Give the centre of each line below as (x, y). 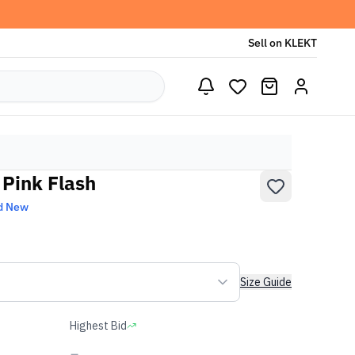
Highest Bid (98, 326)
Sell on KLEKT (282, 43)
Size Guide (266, 282)
